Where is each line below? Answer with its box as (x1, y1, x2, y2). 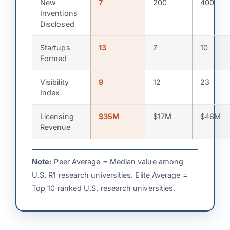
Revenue (40, 122, 71, 131)
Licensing (40, 111, 74, 121)
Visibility (40, 77, 69, 86)
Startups (40, 43, 70, 52)
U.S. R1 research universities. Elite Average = (32, 170, 188, 179)
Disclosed (40, 19, 74, 28)
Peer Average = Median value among (52, 157, 184, 166)
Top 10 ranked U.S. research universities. (32, 183, 176, 193)
